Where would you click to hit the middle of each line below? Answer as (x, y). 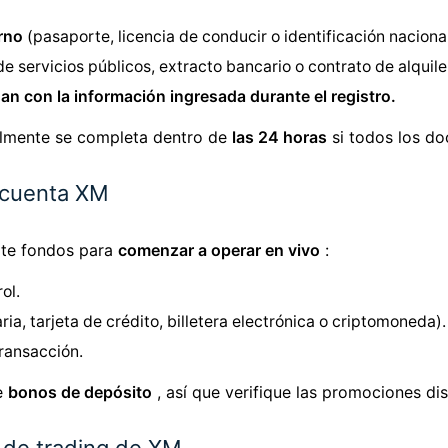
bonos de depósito (80, 392)
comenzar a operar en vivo (219, 250)
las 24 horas (279, 137)
